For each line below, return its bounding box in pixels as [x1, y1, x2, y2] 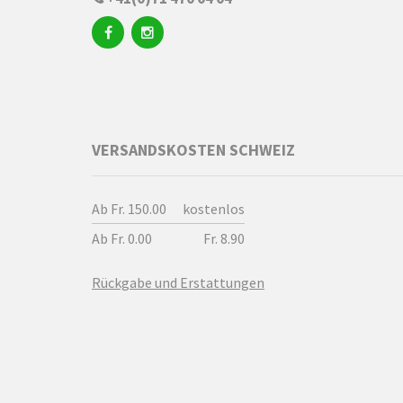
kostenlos [183, 200, 245, 218]
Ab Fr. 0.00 [92, 229, 152, 247]
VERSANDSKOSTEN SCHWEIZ [92, 139, 295, 160]
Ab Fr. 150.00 [92, 200, 166, 218]
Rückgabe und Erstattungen [92, 273, 264, 291]
